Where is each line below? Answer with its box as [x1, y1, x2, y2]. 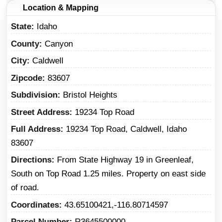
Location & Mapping [20, 3, 99, 12]
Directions [11, 155, 52, 165]
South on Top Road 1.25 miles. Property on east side [11, 169, 206, 179]
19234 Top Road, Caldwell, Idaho [66, 124, 187, 134]
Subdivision [11, 90, 57, 100]
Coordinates [11, 200, 59, 210]
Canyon [45, 39, 73, 49]
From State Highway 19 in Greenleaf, [57, 155, 194, 165]
